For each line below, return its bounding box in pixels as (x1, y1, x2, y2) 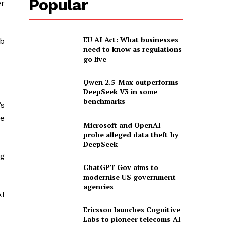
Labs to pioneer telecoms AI (83, 214, 181, 224)
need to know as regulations (83, 44, 182, 54)
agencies (83, 181, 114, 191)
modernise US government (83, 172, 176, 182)
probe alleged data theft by (83, 129, 178, 139)
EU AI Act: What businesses (83, 34, 178, 44)
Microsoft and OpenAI (83, 120, 161, 130)
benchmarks (83, 96, 125, 106)
